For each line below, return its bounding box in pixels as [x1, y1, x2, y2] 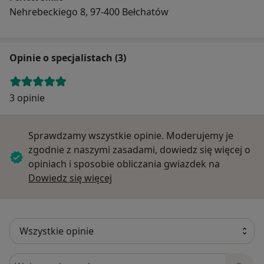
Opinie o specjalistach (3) [9, 51, 126, 64]
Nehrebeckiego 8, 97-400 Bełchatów [9, 5, 169, 18]
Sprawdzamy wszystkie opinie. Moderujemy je [28, 128, 233, 142]
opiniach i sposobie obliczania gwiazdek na [28, 157, 220, 170]
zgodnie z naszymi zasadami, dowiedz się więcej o [28, 143, 250, 156]
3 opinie [9, 91, 45, 104]
